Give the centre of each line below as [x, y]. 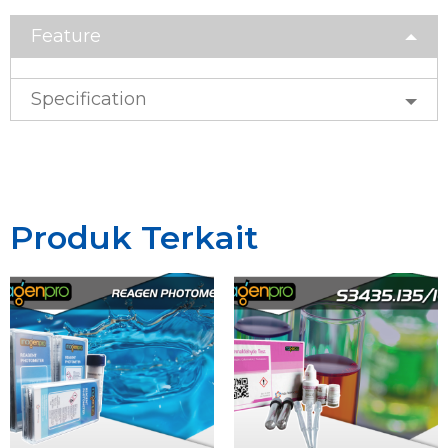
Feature [66, 36]
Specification [89, 99]
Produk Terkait [134, 238]
